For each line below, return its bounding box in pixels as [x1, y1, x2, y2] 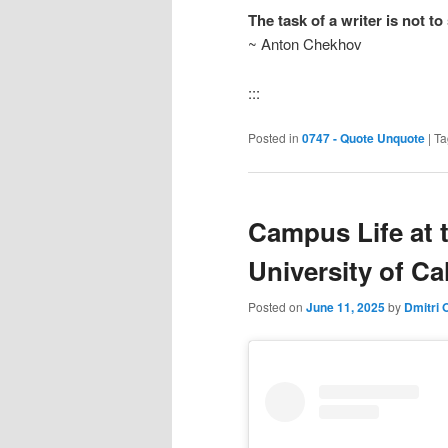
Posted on [248, 297, 306, 315]
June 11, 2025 [306, 297, 385, 316]
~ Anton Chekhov [248, 33, 362, 55]
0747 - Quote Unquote [302, 129, 425, 148]
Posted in [248, 129, 299, 147]
